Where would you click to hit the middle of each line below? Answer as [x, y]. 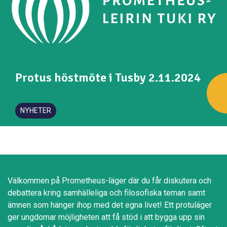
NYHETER [36, 111]
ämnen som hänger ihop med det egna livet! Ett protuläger [110, 205]
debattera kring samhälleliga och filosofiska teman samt [106, 193]
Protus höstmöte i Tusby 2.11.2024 [108, 78]
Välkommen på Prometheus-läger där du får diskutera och [109, 181]
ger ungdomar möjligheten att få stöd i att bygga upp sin [106, 217]
